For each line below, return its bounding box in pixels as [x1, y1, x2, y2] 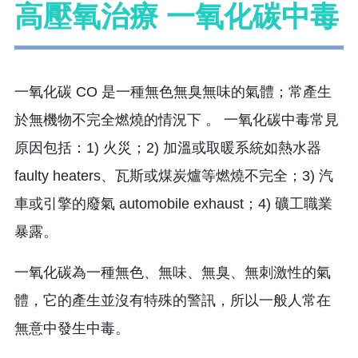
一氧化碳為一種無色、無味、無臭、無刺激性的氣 [14, 264, 331, 280]
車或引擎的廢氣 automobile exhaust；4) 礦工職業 [14, 195, 332, 212]
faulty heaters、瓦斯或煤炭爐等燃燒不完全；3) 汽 [14, 167, 333, 184]
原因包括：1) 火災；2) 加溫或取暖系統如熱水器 [14, 139, 321, 156]
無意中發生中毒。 [14, 320, 129, 336]
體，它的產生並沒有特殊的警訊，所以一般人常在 [14, 292, 331, 308]
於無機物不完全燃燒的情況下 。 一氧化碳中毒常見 [14, 111, 339, 128]
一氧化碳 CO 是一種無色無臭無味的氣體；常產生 [14, 83, 332, 100]
